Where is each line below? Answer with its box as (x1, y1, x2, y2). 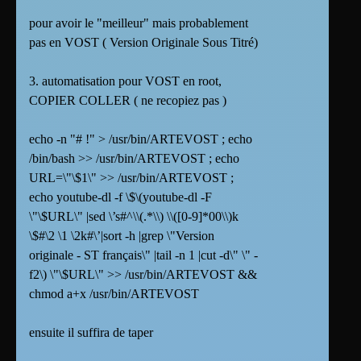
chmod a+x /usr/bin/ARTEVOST (29, 287, 199, 301)
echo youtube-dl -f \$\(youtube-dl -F (29, 190, 212, 205)
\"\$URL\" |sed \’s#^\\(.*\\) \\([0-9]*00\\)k (29, 210, 239, 224)
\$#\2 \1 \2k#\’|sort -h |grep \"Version (29, 229, 214, 243)
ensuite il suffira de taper (29, 326, 153, 340)
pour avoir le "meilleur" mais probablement (29, 16, 248, 31)
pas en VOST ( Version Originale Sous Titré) (29, 35, 258, 50)
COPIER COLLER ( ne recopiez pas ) (29, 93, 226, 108)
